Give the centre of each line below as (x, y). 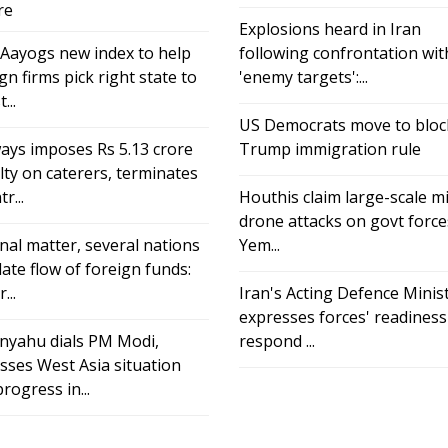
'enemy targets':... (303, 77)
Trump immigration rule (330, 149)
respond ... (277, 341)
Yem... (259, 245)
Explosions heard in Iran (330, 29)
